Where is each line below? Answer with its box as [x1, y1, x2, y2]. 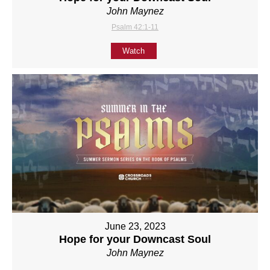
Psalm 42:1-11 [111, 23, 159, 32]
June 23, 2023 [104, 221, 166, 232]
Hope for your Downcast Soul [59, 233, 211, 246]
